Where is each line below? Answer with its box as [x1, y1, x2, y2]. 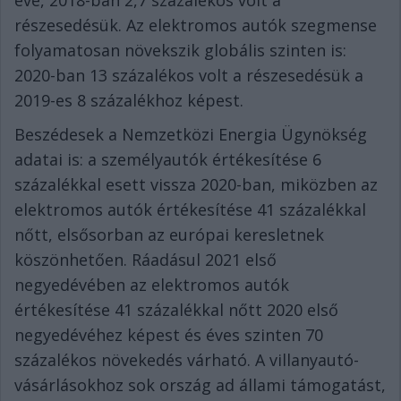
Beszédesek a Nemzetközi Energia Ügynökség [14, 124, 367, 146]
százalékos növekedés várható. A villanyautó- [14, 349, 359, 371]
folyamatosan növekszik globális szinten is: [14, 39, 346, 62]
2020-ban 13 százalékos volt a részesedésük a [14, 64, 363, 87]
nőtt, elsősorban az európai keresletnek [14, 224, 324, 246]
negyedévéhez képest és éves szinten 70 [14, 324, 323, 346]
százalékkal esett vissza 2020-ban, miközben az [14, 174, 378, 196]
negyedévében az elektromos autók [14, 274, 289, 296]
